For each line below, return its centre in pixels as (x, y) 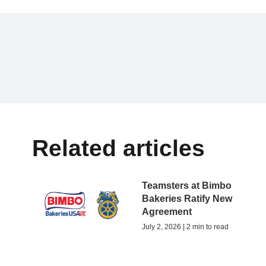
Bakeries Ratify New (187, 199)
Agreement (167, 212)
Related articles (118, 148)
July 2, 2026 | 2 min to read (186, 227)
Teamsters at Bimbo (187, 186)
